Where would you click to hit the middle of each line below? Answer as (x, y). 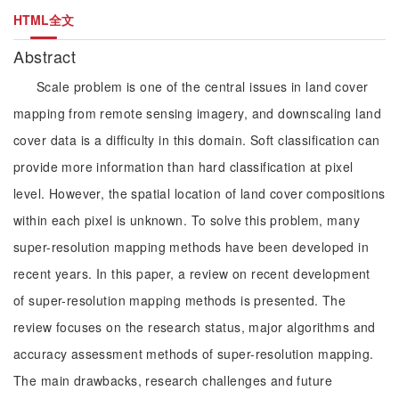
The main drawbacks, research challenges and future (173, 380)
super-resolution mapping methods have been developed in (191, 247)
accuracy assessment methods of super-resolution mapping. (194, 354)
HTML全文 (44, 20)
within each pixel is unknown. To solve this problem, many (187, 220)
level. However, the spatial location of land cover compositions (199, 193)
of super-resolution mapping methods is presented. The (180, 300)
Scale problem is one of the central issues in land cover (203, 86)
